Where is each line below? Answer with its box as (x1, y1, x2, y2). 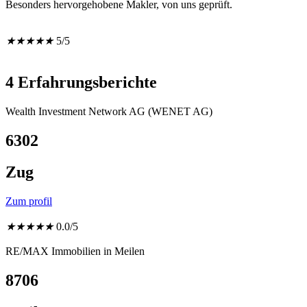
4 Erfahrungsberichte (5, 73, 157, 91)
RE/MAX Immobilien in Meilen (5, 245, 145, 258)
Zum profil (5, 195, 52, 208)
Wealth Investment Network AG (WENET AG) (5, 105, 212, 117)
